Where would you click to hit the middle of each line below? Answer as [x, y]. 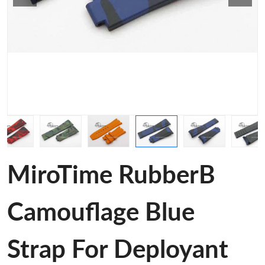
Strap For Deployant [118, 250]
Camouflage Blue [101, 213]
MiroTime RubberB [111, 176]
